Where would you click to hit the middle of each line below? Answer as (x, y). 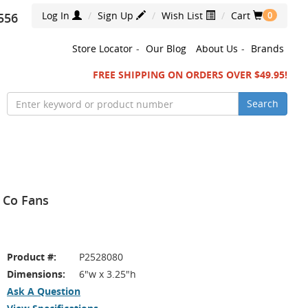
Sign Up (117, 15)
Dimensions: (36, 274)
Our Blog (166, 48)
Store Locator (102, 48)
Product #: (32, 257)
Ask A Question (44, 291)
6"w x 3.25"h (108, 274)
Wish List (184, 15)
